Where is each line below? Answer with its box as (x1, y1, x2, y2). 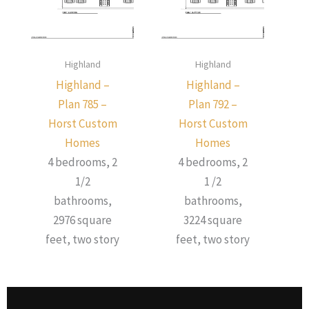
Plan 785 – (58, 96, 107, 112)
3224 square (183, 212, 242, 228)
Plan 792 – (188, 96, 237, 112)
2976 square (53, 212, 112, 228)
